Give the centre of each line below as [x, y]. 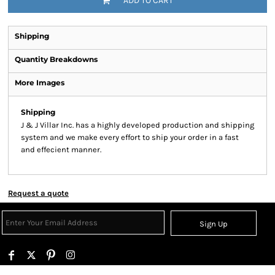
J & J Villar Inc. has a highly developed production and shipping [137, 125]
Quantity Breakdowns [56, 59]
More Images [40, 83]
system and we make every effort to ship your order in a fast [130, 137]
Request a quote [38, 193]
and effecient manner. [61, 149]
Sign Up [214, 224]
